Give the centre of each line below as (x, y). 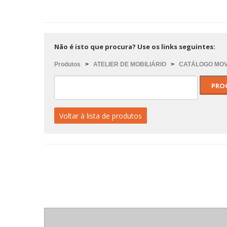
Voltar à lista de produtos (101, 116)
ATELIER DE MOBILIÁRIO (130, 64)
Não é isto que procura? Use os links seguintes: (135, 47)
